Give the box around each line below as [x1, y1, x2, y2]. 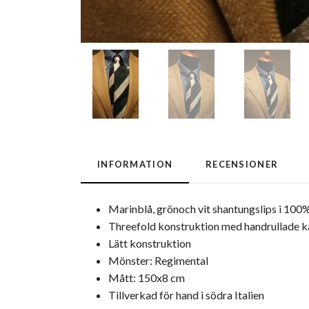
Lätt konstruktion [108, 237, 191, 250]
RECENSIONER [206, 159, 279, 170]
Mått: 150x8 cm [108, 271, 185, 285]
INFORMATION [97, 159, 173, 170]
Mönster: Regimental [108, 254, 208, 268]
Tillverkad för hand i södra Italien [108, 288, 264, 302]
